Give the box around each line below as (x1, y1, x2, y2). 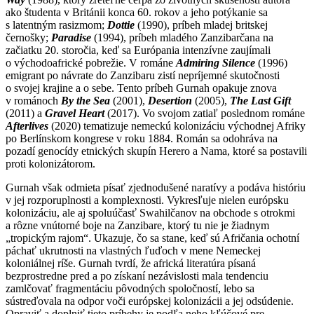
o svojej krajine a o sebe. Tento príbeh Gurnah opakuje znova (6, 81, 277, 94)
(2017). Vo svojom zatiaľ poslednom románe (104, 107, 305, 119)
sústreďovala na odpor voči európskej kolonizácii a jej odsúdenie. (6, 294, 294, 307)
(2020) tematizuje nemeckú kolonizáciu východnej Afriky (51, 119, 306, 132)
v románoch (6, 94, 61, 107)
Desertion (148, 94, 192, 107)
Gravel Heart (45, 107, 104, 119)
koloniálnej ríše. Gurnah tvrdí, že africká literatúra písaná (6, 257, 256, 269)
